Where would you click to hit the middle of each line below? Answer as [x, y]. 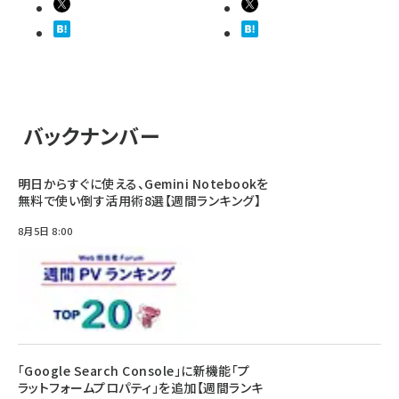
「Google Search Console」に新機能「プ [134, 370]
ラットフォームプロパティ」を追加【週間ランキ [141, 387]
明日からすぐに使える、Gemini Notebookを [143, 183]
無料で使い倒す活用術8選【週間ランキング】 [140, 200]
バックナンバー [91, 136]
